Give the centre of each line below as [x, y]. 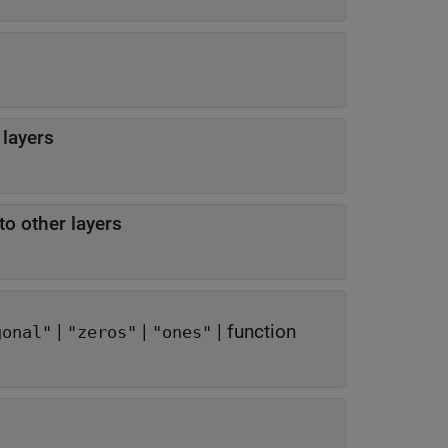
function [261, 331]
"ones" [182, 332]
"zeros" [102, 332]
